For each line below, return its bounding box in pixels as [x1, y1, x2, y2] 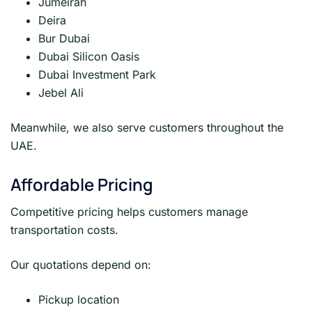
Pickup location [38, 292, 119, 306]
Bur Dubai [38, 31, 90, 45]
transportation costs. [10, 222, 118, 237]
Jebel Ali [38, 85, 84, 100]
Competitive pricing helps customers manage [10, 204, 248, 219]
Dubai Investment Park [38, 67, 156, 81]
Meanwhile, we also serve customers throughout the [10, 120, 283, 134]
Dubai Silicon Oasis [38, 49, 139, 63]
